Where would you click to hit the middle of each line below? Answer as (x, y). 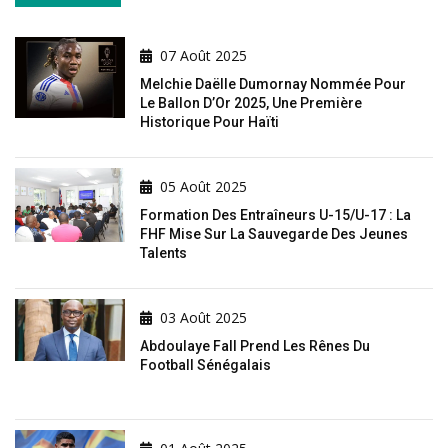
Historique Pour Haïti (209, 122)
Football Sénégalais (205, 365)
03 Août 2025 (203, 318)
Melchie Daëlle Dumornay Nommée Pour (273, 84)
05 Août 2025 (203, 187)
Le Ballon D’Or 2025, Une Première (251, 103)
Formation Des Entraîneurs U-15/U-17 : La (275, 215)
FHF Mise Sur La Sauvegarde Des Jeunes (274, 234)
